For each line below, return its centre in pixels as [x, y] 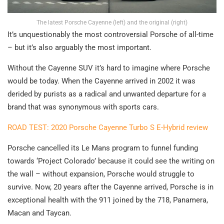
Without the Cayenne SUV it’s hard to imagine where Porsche [109, 68]
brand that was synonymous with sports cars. [83, 107]
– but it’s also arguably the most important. [79, 47]
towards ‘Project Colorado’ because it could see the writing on [111, 161]
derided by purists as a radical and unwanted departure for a [107, 94]
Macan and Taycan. [39, 213]
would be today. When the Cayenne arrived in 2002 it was [101, 81]
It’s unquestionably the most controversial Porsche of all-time [110, 34]
